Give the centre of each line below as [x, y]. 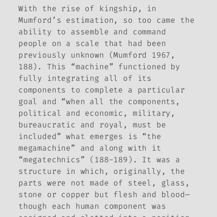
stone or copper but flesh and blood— [104, 194]
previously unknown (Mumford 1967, [97, 55]
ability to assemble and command [92, 31]
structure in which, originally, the [102, 171]
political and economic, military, [97, 113]
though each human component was [92, 206]
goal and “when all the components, [99, 101]
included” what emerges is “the [90, 136]
